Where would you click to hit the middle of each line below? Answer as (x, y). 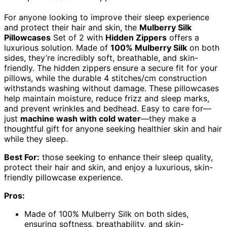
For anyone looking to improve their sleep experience (107, 17)
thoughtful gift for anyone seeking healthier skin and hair (113, 128)
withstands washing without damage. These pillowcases (111, 88)
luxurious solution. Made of (57, 47)
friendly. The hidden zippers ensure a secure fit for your (111, 68)
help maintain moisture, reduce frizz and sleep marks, (107, 98)
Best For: (22, 157)
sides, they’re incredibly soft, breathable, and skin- (101, 58)
